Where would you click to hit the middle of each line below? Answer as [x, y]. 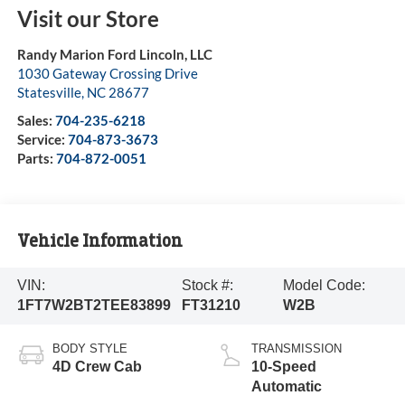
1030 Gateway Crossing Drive [107, 74]
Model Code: [324, 286]
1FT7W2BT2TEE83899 [94, 306]
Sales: [36, 121]
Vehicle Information [99, 240]
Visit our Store [88, 19]
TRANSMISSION [297, 349]
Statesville [49, 93]
